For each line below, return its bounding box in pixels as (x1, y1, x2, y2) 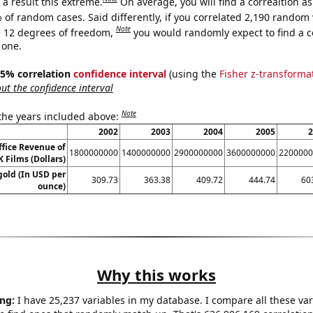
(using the (166, 67, 219, 81)
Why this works (97, 263, 216, 285)
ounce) (37, 180, 66, 192)
